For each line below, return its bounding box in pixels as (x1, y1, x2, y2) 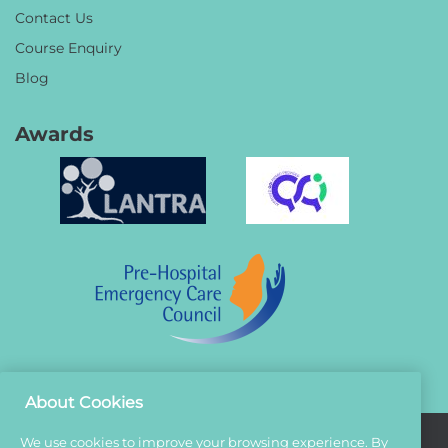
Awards (15, 119, 94, 147)
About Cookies (25, 390, 143, 412)
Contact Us (15, 8, 93, 28)
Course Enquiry (15, 38, 122, 58)
